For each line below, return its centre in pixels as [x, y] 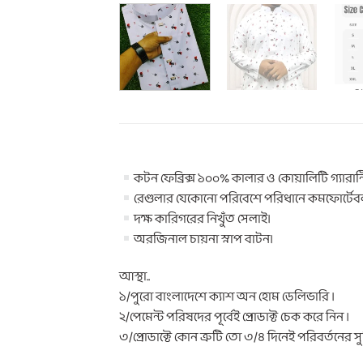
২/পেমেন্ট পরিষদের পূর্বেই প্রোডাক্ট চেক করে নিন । [234, 318]
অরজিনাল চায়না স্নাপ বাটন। [204, 240]
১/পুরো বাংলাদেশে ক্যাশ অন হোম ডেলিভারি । [227, 297]
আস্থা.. [135, 277]
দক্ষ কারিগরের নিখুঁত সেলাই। [203, 220]
